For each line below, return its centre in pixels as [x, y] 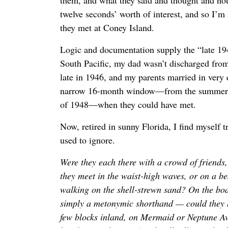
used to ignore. [90, 140]
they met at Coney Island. [107, 28]
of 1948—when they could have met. [128, 105]
